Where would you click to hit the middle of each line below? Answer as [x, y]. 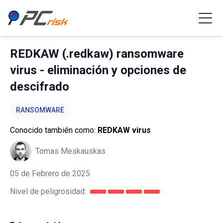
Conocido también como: [54, 130]
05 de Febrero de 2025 [50, 173]
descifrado [40, 87]
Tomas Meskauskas [70, 151]
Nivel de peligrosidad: [48, 191]
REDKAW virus [124, 130]
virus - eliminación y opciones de [98, 70]
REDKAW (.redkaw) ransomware [97, 54]
